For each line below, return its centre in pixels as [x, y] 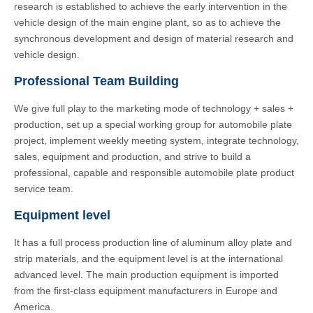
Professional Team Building [96, 81]
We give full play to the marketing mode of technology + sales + [154, 108]
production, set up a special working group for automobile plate [153, 124]
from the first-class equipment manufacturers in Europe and [146, 291]
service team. [44, 189]
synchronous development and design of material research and [154, 38]
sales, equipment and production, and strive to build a [132, 156]
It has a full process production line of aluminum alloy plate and [153, 242]
